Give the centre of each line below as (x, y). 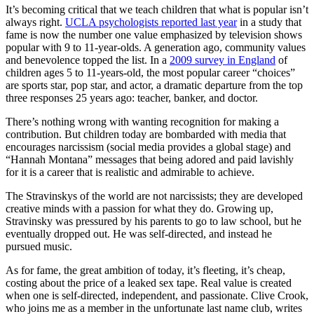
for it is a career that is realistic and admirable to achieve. (130, 172)
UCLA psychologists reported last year (151, 22)
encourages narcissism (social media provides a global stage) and (148, 146)
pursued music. (39, 246)
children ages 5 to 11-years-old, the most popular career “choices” (150, 72)
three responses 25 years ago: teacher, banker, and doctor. (132, 97)
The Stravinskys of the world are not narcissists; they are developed (154, 196)
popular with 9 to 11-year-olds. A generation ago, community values (156, 47)
